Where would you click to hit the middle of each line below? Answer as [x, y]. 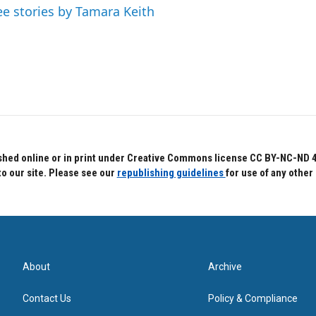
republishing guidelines [171, 173]
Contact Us [47, 298]
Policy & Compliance [253, 298]
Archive [225, 267]
